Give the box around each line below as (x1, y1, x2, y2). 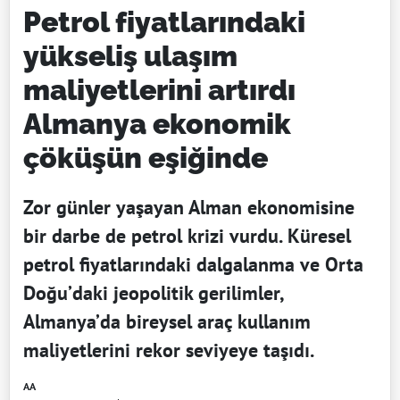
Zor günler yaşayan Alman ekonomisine (23, 194, 354, 220)
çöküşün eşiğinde (23, 140, 268, 174)
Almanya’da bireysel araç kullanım (23, 308, 311, 334)
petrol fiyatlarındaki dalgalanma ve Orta (23, 251, 363, 277)
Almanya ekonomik (23, 106, 291, 140)
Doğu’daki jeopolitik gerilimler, (23, 279, 284, 305)
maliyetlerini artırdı (23, 72, 296, 106)
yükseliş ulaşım (23, 38, 237, 72)
